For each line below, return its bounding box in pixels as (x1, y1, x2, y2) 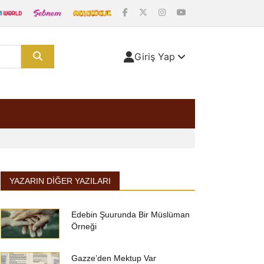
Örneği (71, 222, 97, 231)
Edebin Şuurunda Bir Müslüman (71, 210, 190, 219)
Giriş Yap (134, 51, 175, 62)
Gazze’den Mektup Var (71, 253, 156, 263)
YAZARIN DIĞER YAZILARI (9, 176, 111, 186)
